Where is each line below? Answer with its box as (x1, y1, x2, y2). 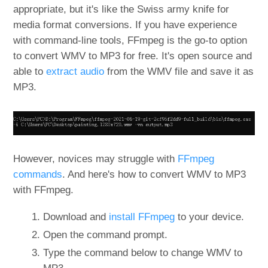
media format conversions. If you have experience (13, 19, 237, 31)
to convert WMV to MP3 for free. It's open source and (13, 50, 252, 62)
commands (13, 168, 63, 180)
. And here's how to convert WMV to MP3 (62, 168, 246, 180)
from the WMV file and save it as (104, 66, 254, 78)
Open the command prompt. (43, 229, 168, 240)
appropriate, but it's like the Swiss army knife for (13, 4, 230, 16)
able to (13, 66, 47, 78)
